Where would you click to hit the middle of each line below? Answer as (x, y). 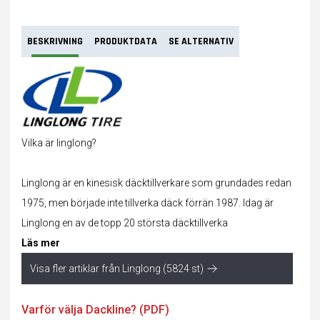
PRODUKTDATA (126, 41)
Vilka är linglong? (59, 142)
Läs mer (41, 242)
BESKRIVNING (55, 41)
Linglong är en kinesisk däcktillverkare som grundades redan (156, 182)
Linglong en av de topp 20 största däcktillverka (125, 222)
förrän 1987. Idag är (228, 202)
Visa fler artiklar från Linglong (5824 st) (117, 268)
